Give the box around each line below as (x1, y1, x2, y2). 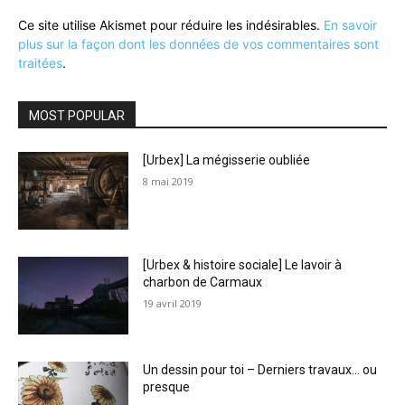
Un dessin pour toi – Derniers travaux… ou (143, 362, 378, 377)
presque (143, 379, 191, 394)
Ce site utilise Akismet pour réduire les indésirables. (18, 17, 324, 33)
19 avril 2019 (143, 297, 202, 311)
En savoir (324, 17, 377, 33)
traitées (18, 55, 62, 71)
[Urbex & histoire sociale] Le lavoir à (143, 258, 343, 273)
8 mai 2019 (143, 174, 194, 189)
